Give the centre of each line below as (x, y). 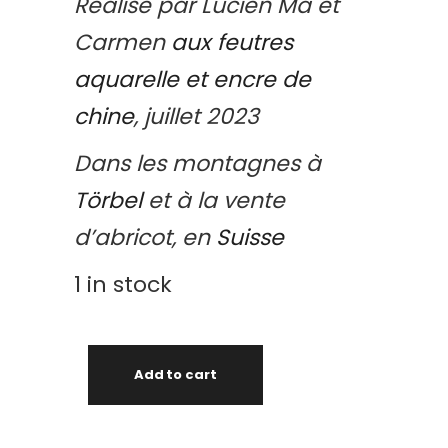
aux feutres (232, 42)
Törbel (108, 200)
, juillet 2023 (196, 116)
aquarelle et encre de (192, 79)
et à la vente (213, 200)
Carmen (122, 42)
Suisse (250, 237)
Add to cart (175, 374)
